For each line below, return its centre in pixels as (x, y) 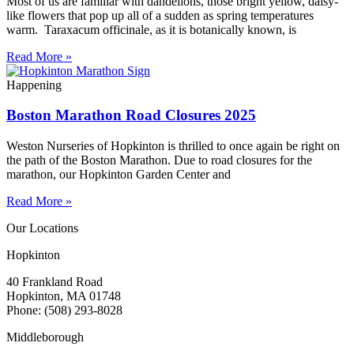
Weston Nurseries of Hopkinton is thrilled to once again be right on (173, 146)
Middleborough (45, 337)
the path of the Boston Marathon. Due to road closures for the (159, 160)
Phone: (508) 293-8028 (64, 311)
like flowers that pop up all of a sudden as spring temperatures (160, 15)
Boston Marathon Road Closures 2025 (131, 115)
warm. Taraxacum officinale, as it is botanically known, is (151, 29)
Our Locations (42, 228)
